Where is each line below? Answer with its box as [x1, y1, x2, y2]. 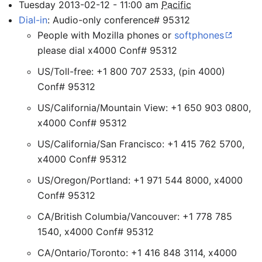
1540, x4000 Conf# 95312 [37, 226, 154, 237]
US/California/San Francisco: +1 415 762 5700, [37, 138, 244, 150]
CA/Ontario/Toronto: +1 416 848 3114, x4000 [37, 247, 237, 258]
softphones [174, 29, 224, 41]
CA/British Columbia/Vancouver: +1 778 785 [37, 211, 232, 222]
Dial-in [19, 14, 47, 26]
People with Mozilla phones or [37, 29, 174, 41]
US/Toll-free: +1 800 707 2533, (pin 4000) [37, 65, 225, 77]
